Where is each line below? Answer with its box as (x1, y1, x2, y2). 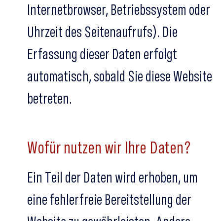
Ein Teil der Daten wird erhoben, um (27, 168, 198, 186)
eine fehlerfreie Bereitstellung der (27, 190, 191, 208)
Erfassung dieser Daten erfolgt (27, 45, 177, 63)
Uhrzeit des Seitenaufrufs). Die (27, 23, 178, 40)
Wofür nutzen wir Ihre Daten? (27, 137, 191, 157)
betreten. (27, 89, 72, 107)
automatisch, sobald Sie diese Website (27, 67, 212, 85)
